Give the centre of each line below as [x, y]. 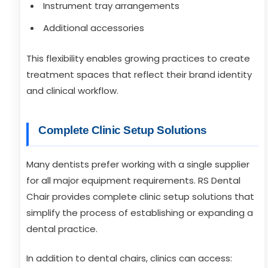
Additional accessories [94, 28]
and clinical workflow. [72, 91]
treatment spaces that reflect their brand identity [139, 74]
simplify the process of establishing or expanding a [140, 213]
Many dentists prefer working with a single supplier [138, 164]
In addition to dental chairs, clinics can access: [129, 258]
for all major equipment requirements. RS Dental [133, 180]
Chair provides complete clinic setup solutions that [140, 197]
